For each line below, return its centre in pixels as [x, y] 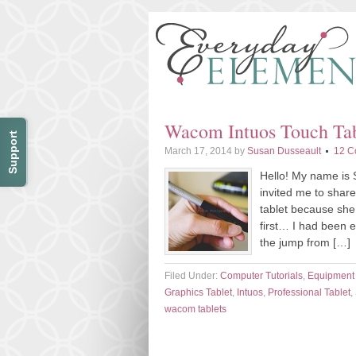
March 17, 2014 [198, 151]
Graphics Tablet [198, 292]
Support [13, 152]
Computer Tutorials [261, 276]
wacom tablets [195, 309]
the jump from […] [305, 242]
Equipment [331, 276]
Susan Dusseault [284, 151]
